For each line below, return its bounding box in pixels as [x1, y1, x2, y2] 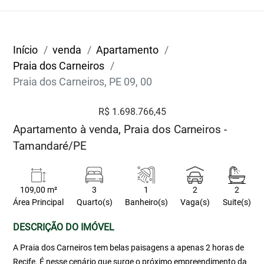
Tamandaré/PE [13, 139, 87, 153]
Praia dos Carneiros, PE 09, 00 [13, 75, 153, 88]
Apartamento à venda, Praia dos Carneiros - [13, 123, 227, 136]
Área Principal [13, 197, 64, 207]
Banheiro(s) [124, 197, 168, 207]
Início [13, 44, 38, 56]
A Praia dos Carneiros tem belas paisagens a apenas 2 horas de [13, 243, 245, 252]
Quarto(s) [76, 197, 113, 207]
